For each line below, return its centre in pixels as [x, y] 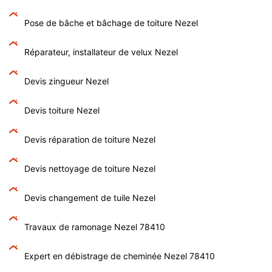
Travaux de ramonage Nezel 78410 [95, 226]
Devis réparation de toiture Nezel [90, 139]
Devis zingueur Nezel [66, 81]
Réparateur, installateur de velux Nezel [101, 52]
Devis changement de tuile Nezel [90, 197]
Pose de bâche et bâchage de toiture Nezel [111, 22]
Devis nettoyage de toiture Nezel [90, 168]
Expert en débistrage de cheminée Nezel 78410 [120, 256]
